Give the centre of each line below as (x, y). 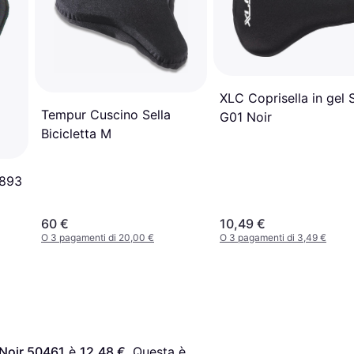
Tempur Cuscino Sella (106, 115)
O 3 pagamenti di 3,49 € (273, 237)
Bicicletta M (76, 134)
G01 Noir (246, 117)
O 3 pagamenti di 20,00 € (98, 237)
